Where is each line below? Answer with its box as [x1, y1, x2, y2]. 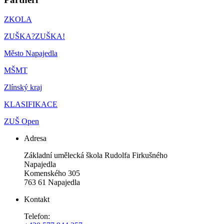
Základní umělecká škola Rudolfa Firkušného [24, 150, 167, 159]
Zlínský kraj [4, 82, 42, 91]
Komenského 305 [24, 168, 80, 177]
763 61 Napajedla [24, 177, 80, 186]
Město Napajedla [4, 48, 57, 57]
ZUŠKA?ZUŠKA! [4, 31, 65, 40]
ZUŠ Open [4, 116, 39, 125]
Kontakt [24, 194, 49, 203]
